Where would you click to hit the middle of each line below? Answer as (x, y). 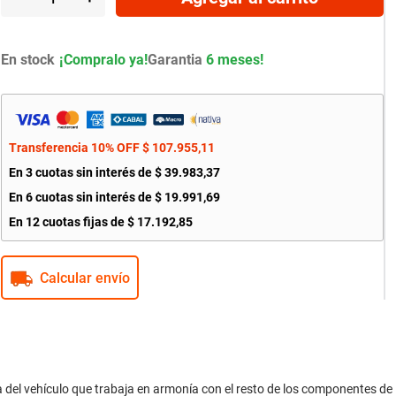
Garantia (175, 60)
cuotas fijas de (83, 221)
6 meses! (232, 60)
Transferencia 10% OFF (74, 147)
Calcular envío (84, 278)
